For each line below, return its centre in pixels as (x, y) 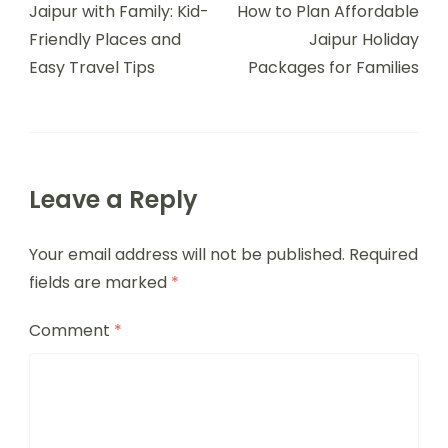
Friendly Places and (105, 39)
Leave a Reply (113, 199)
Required (383, 254)
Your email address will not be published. (187, 254)
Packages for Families (333, 67)
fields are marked (100, 282)
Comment (71, 330)
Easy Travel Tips (92, 67)
